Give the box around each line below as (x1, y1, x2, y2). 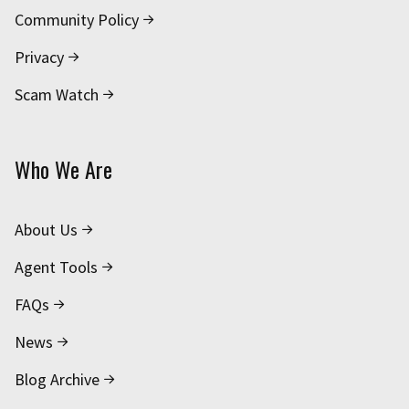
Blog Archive (15, 369, 100, 391)
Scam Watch (15, 84, 99, 106)
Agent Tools (15, 257, 98, 278)
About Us (15, 219, 78, 241)
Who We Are (15, 152, 112, 186)
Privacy (15, 47, 64, 68)
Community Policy (15, 9, 139, 31)
